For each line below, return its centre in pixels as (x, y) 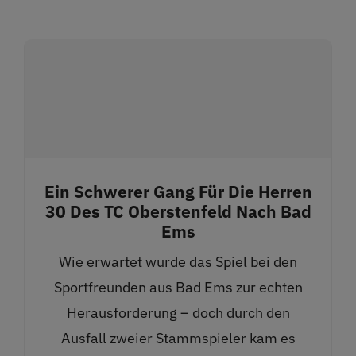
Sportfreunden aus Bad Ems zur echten (178, 288)
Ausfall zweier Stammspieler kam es (178, 339)
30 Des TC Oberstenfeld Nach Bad (178, 212)
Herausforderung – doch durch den (178, 313)
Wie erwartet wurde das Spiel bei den (178, 262)
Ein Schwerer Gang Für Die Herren (178, 192)
